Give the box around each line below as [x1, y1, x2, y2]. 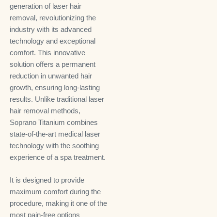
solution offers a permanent [10, 60, 95, 68]
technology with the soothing [10, 141, 99, 150]
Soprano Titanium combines [10, 118, 98, 126]
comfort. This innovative [10, 48, 85, 57]
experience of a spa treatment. [10, 153, 106, 161]
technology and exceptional [10, 37, 95, 45]
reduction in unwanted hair [10, 72, 92, 80]
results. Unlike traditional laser [10, 95, 104, 103]
